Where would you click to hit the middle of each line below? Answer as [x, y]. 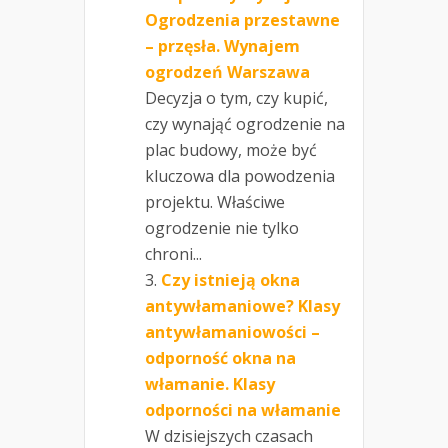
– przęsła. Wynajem [222, 46]
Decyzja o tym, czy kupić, [236, 98]
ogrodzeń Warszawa [227, 72]
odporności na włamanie [243, 410]
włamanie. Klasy [210, 384]
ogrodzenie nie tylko [222, 228]
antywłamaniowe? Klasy [242, 306]
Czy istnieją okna [230, 280]
